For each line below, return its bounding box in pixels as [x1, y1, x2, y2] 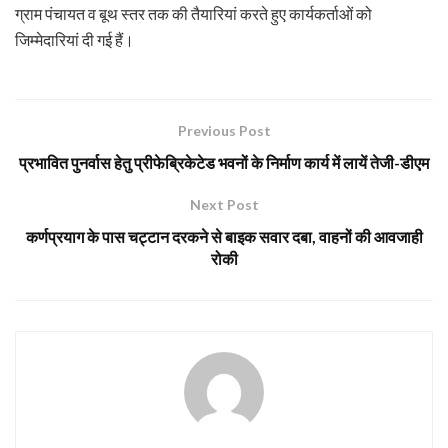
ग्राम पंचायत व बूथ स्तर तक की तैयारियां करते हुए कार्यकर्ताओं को [15, 3, 372, 23]
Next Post [189, 195, 259, 213]
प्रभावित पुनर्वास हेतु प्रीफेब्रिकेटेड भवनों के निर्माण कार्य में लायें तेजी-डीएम [19, 152, 429, 172]
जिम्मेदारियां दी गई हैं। [15, 29, 134, 49]
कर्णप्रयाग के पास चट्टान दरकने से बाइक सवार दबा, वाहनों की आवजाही [25, 226, 423, 246]
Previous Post [177, 121, 271, 139]
